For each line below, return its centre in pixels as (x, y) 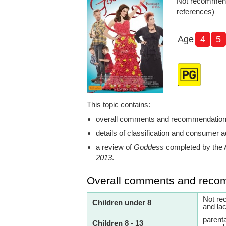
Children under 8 (122, 203)
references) (195, 11)
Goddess (149, 147)
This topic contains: (119, 105)
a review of (115, 147)
